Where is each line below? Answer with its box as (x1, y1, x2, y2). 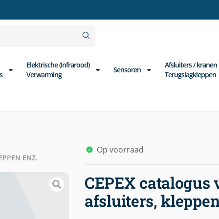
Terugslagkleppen (165, 70, 216, 79)
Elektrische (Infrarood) (26, 60, 89, 69)
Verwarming (26, 70, 62, 79)
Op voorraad (97, 144, 144, 155)
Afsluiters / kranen (165, 60, 217, 69)
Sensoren (113, 65, 141, 74)
